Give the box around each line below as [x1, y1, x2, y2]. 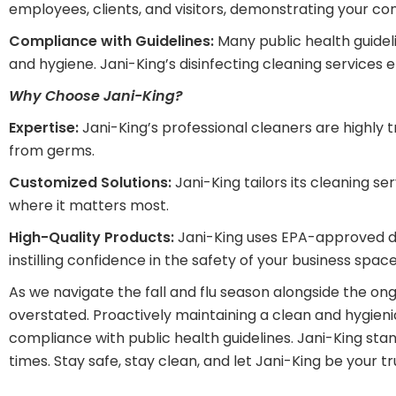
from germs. [9, 141, 95, 162]
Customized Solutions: [9, 172, 171, 194]
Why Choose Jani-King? [9, 86, 183, 107]
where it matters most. [9, 195, 169, 217]
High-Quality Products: [9, 227, 174, 248]
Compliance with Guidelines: [9, 31, 214, 52]
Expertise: [9, 118, 79, 139]
